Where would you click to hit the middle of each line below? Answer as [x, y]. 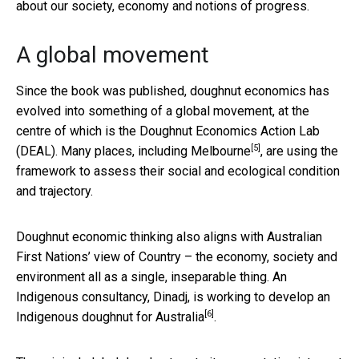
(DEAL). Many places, [77, 151]
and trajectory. [54, 191]
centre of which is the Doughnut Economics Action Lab [168, 131]
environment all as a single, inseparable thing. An [151, 276]
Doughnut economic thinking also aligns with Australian [169, 236]
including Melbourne [194, 151]
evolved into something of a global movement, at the [163, 111]
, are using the [299, 151]
